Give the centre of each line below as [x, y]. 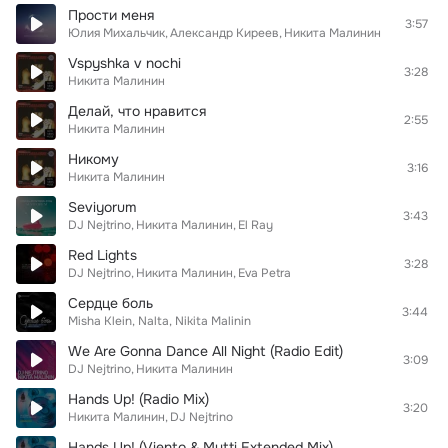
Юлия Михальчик [116, 33]
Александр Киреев [224, 33]
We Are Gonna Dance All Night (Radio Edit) [205, 351]
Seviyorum [102, 207]
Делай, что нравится [137, 111]
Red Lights [102, 255]
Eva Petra [264, 273]
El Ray [255, 225]
